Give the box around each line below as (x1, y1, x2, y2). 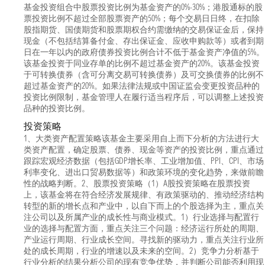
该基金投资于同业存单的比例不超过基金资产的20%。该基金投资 (24, 58, 260, 69)
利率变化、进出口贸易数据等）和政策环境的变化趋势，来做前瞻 (24, 167, 264, 177)
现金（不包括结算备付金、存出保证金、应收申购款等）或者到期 (24, 35, 264, 46)
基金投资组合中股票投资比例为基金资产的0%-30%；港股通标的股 (24, 2, 263, 12)
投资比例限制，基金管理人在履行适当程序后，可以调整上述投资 (24, 92, 264, 102)
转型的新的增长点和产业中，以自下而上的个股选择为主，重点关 (24, 201, 264, 211)
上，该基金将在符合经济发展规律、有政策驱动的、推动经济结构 (24, 189, 264, 200)
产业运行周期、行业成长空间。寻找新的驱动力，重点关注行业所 (24, 234, 264, 245)
